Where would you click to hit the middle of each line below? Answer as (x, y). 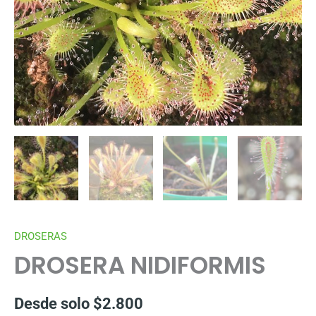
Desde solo (54, 304)
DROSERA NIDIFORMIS (140, 266)
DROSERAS (41, 236)
